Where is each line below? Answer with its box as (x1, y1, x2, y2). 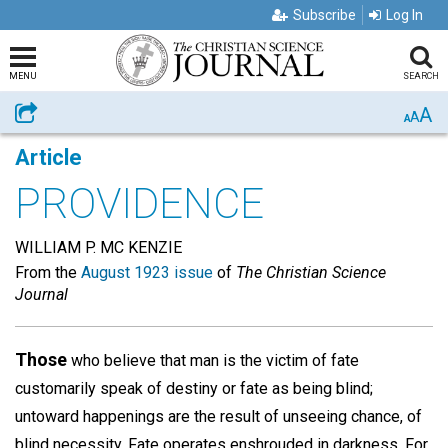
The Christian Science (236, 263, 386, 282)
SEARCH (402, 71, 439, 81)
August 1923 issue (81, 263, 213, 282)
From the (15, 263, 81, 282)
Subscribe (293, 7, 356, 23)
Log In (386, 7, 423, 23)
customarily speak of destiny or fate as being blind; (15, 379, 373, 398)
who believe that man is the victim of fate (67, 351, 359, 370)
